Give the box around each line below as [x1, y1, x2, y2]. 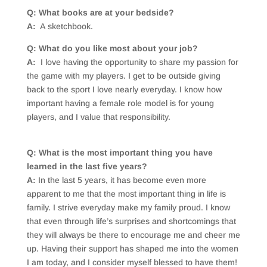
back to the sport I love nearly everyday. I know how [26, 85, 222, 95]
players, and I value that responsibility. [26, 112, 170, 122]
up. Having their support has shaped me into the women [26, 244, 238, 254]
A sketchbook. [38, 21, 93, 32]
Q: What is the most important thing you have [26, 148, 213, 158]
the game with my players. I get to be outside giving [26, 71, 221, 81]
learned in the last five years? [26, 162, 147, 172]
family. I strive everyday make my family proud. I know [26, 203, 230, 213]
